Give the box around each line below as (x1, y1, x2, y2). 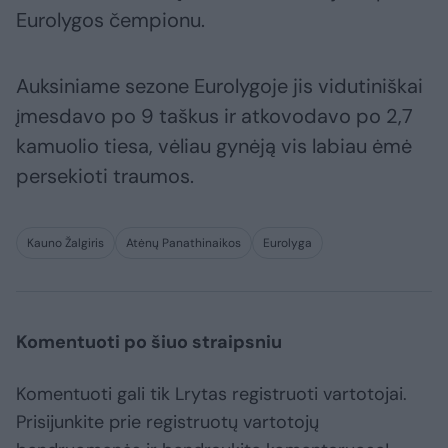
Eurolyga (263, 235, 312, 252)
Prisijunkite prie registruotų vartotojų (16, 410, 319, 435)
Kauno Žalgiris (27, 235, 104, 252)
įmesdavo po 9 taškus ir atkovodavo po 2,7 (16, 103, 413, 130)
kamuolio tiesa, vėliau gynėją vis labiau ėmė (16, 133, 412, 160)
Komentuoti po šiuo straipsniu (16, 330, 282, 355)
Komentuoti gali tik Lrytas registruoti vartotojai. (16, 382, 407, 407)
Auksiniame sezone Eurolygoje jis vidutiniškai (16, 73, 423, 100)
